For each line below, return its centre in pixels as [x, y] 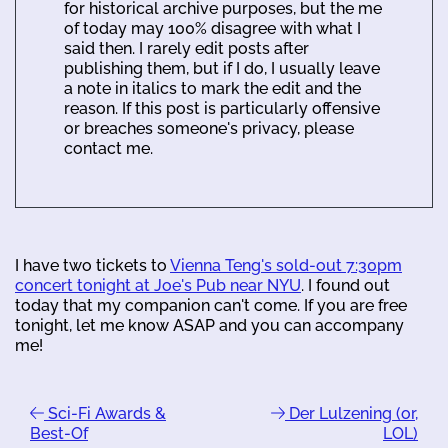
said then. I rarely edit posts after [186, 48]
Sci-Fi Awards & [105, 413]
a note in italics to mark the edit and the [212, 88]
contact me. [108, 148]
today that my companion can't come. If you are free [211, 305]
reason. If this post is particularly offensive [222, 108]
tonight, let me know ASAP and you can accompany [209, 325]
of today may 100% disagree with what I [212, 28]
